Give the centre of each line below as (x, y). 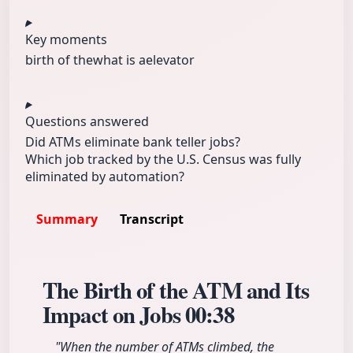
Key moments (66, 40)
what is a (119, 60)
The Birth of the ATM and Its (176, 290)
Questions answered (87, 122)
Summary (67, 219)
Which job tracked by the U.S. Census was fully (163, 160)
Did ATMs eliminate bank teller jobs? (133, 142)
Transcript (152, 219)
